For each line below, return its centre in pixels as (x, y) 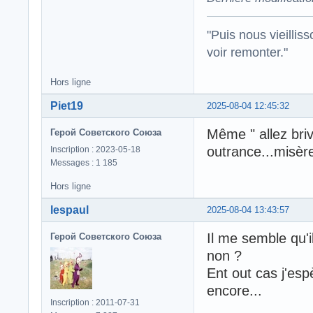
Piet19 (67, 106)
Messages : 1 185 (84, 163)
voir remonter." (247, 52)
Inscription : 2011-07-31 (95, 303)
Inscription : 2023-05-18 (95, 150)
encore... (234, 291)
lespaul (70, 210)
